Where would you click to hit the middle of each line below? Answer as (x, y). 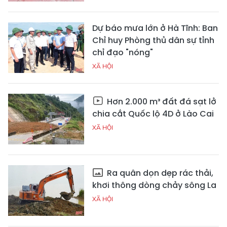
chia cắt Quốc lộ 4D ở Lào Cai (153, 113)
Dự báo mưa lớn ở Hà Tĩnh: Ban (155, 28)
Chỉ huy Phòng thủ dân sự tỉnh (153, 40)
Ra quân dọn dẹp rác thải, (159, 173)
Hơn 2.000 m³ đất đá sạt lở (161, 101)
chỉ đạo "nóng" (123, 52)
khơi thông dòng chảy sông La (154, 185)
